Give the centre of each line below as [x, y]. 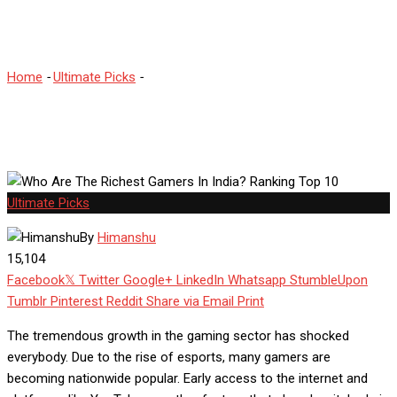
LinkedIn [200, 280]
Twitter [99, 280]
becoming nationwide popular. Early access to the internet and [187, 379]
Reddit [125, 302]
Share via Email [190, 302]
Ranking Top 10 [51, 99]
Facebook [36, 280]
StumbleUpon [329, 280]
